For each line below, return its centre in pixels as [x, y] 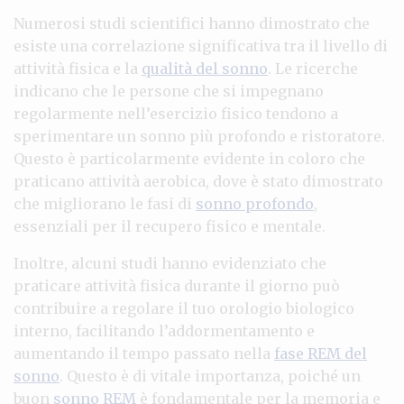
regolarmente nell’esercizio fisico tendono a [176, 113]
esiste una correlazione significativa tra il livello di [201, 46]
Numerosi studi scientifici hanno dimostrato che [192, 23]
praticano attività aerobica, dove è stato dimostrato [198, 181]
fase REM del [321, 353]
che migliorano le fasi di [105, 203]
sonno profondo [255, 203]
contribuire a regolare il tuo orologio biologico [184, 308]
